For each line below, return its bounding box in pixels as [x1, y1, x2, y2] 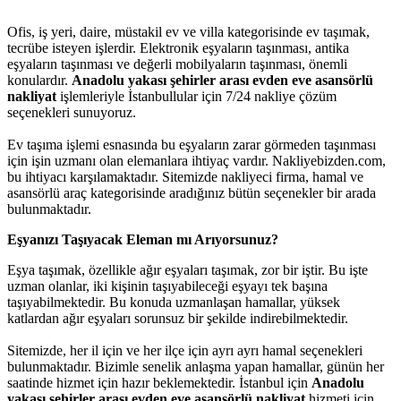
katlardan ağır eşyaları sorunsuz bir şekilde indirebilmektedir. [7, 310, 348, 326]
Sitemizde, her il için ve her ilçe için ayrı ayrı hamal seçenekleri [7, 342, 363, 358]
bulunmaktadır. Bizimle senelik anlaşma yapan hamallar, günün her [7, 358, 384, 374]
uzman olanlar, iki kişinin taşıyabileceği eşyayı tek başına [7, 277, 328, 294]
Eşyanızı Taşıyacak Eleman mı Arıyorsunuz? [7, 231, 278, 247]
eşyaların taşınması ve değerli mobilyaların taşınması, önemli [7, 55, 347, 72]
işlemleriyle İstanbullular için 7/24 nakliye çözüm [56, 88, 337, 104]
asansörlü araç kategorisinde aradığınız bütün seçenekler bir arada [7, 184, 376, 200]
